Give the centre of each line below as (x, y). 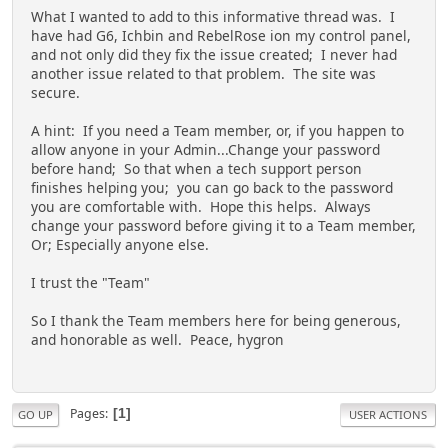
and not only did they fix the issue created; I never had (214, 55)
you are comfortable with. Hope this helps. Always (201, 207)
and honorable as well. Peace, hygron (159, 340)
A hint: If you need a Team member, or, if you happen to (217, 131)
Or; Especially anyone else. (120, 245)
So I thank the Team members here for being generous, (216, 321)
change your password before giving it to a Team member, (223, 226)
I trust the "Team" (90, 283)
